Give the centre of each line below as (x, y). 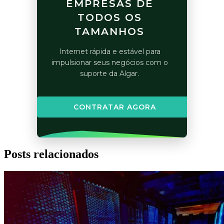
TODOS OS (109, 18)
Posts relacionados (51, 154)
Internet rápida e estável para (109, 52)
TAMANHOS (109, 32)
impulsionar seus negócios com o (109, 63)
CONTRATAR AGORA (114, 107)
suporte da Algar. (109, 74)
